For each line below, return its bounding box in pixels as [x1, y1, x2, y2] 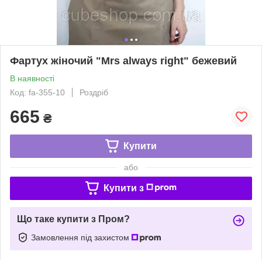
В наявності [10, 73, 54, 83]
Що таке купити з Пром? [17, 213, 130, 224]
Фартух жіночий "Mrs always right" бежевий [10, 54, 237, 67]
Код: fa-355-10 [10, 87, 65, 97]
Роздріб [80, 87, 108, 97]
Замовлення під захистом [31, 232, 132, 242]
